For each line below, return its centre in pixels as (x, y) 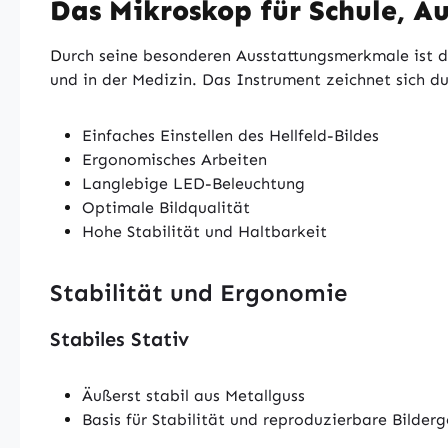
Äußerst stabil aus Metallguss (196, 395)
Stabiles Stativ (122, 339)
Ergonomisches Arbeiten (177, 159)
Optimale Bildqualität (168, 207)
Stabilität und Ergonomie (202, 292)
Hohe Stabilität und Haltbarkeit (207, 231)
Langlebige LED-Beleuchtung (196, 183)
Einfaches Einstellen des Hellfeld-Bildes (233, 135)
